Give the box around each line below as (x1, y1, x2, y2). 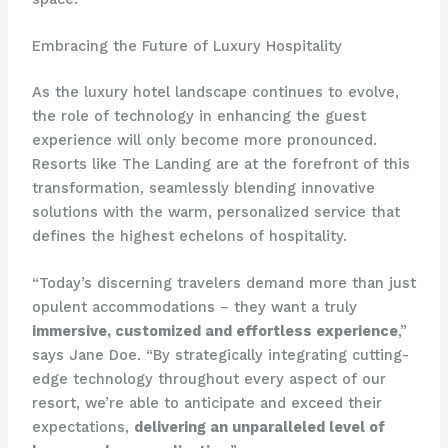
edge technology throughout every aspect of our (31, 370, 386, 389)
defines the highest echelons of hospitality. (31, 227, 347, 246)
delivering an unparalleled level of (133, 418, 385, 437)
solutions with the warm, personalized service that (31, 203, 400, 222)
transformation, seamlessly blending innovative (31, 179, 375, 198)
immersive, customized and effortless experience (31, 322, 398, 341)
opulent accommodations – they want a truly (31, 298, 357, 317)
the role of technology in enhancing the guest (31, 107, 366, 126)
